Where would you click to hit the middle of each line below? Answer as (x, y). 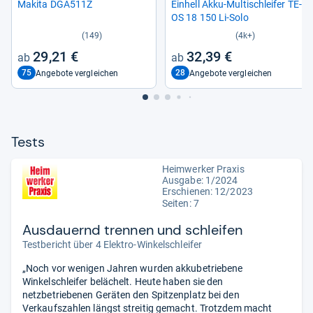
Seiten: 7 (181, 203)
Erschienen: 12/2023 (208, 191)
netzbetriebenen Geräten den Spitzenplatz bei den (131, 295)
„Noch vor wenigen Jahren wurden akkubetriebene (133, 268)
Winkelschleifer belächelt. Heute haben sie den (123, 282)
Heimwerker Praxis (203, 169)
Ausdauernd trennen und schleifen (133, 230)
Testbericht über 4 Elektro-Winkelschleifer (112, 245)
